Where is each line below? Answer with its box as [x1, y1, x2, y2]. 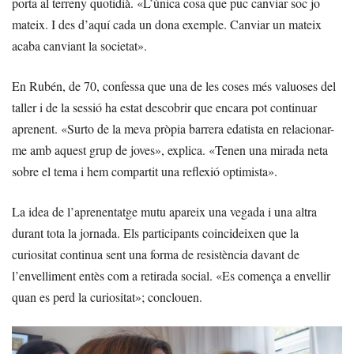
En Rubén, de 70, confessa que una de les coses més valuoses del [12, 77, 336, 94]
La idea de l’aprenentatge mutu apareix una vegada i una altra [12, 202, 317, 220]
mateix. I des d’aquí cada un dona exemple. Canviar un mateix [12, 15, 322, 32]
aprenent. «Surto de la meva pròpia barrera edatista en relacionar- [12, 119, 334, 137]
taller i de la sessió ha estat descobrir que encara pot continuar [12, 98, 317, 115]
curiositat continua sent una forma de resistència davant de [12, 245, 299, 262]
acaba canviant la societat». [12, 36, 147, 54]
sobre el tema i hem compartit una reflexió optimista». [12, 162, 277, 179]
